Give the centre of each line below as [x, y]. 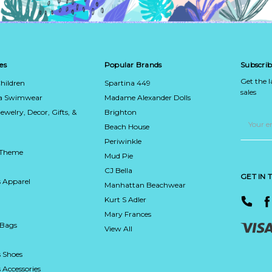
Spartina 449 [127, 83]
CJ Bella [118, 170]
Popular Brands [133, 64]
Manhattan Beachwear [145, 185]
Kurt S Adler [125, 199]
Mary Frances [127, 214]
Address [255, 124]
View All [118, 228]
